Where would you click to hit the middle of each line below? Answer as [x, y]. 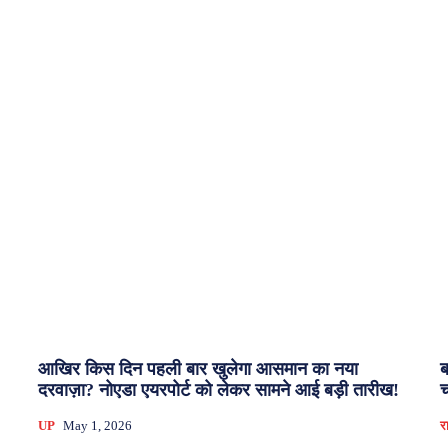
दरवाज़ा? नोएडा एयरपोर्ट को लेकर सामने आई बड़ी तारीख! [218, 390]
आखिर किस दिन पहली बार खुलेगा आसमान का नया [198, 369]
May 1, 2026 [97, 426]
